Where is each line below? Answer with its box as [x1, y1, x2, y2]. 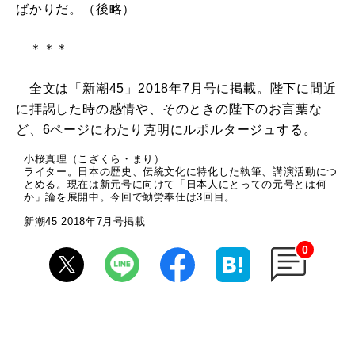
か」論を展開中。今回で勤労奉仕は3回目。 [24, 190, 235, 203]
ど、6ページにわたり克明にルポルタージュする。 [16, 122, 317, 136]
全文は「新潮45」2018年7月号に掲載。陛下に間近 [16, 81, 337, 95]
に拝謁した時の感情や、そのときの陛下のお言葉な [16, 101, 323, 116]
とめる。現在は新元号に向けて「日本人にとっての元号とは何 [24, 177, 327, 190]
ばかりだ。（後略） [16, 2, 136, 16]
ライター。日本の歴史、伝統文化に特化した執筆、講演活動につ [24, 165, 338, 177]
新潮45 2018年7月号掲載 [24, 215, 146, 227]
